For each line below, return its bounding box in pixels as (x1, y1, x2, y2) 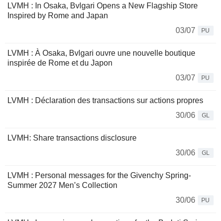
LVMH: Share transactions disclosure (7, 134, 137, 143)
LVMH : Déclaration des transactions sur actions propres (7, 96, 203, 105)
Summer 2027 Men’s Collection (7, 181, 117, 190)
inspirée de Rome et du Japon (7, 59, 112, 68)
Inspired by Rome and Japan (7, 11, 108, 20)
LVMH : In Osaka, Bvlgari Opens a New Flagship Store (7, 1, 198, 10)
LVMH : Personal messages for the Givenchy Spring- (7, 171, 191, 180)
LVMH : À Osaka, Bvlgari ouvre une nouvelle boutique (7, 49, 195, 58)
